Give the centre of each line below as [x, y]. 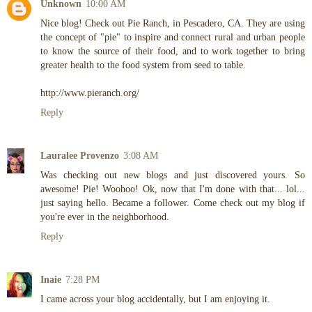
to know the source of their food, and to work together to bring [173, 50]
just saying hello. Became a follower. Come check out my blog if [173, 202]
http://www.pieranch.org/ [90, 92]
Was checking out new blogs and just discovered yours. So [173, 174]
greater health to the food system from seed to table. [143, 64]
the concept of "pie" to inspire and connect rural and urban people [173, 37]
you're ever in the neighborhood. [105, 216]
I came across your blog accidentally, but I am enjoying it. [155, 298]
